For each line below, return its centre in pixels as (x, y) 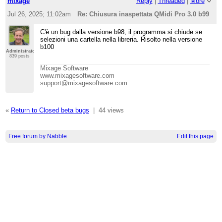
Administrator (21, 51)
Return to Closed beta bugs (50, 110)
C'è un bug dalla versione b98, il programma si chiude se (121, 32)
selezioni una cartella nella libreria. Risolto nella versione (121, 39)
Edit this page (195, 137)
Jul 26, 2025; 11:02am (39, 14)
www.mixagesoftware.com (78, 75)
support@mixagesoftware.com (84, 83)
